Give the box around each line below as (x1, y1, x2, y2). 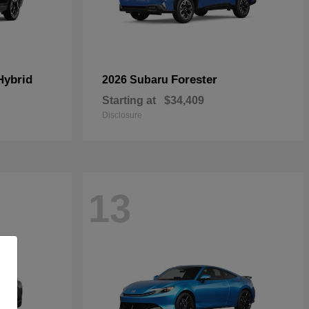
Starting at (102, 94, 156, 106)
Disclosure (102, 110, 142, 120)
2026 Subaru (102, 74, 171, 86)
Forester (171, 73, 217, 86)
